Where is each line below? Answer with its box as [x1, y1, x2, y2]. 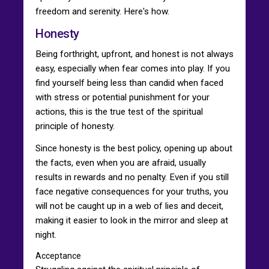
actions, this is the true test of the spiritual [35, 106, 203, 117]
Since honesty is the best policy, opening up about [35, 142, 232, 154]
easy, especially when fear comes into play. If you [35, 62, 230, 74]
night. [35, 229, 56, 240]
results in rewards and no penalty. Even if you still [35, 171, 229, 183]
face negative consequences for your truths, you [35, 186, 228, 197]
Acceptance [35, 250, 81, 261]
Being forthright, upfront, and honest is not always [35, 48, 234, 59]
